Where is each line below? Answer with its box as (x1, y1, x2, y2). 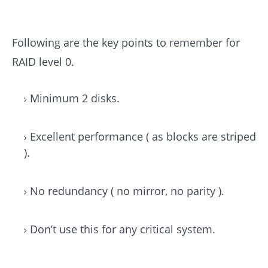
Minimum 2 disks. (30, 91, 120, 106)
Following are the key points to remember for (12, 35, 240, 50)
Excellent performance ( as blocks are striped (30, 129, 256, 144)
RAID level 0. (12, 54, 74, 69)
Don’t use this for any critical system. (30, 222, 215, 237)
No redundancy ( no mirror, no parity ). (30, 184, 224, 199)
